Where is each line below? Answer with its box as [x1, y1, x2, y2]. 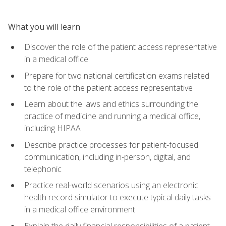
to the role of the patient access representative [24, 82, 193, 93]
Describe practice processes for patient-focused [24, 139, 198, 150]
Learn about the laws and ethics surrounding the [24, 98, 198, 110]
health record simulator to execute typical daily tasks [24, 192, 211, 203]
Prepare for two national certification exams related [24, 70, 209, 81]
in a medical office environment [24, 204, 135, 215]
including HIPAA [24, 123, 81, 134]
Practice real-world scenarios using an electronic [24, 180, 198, 191]
